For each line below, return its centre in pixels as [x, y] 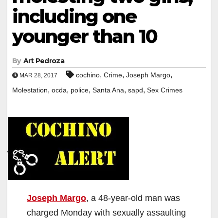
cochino [88, 75]
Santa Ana [108, 90]
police [80, 90]
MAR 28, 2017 [38, 75]
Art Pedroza [44, 61]
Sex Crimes [165, 90]
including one [74, 16]
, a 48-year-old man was [133, 198]
